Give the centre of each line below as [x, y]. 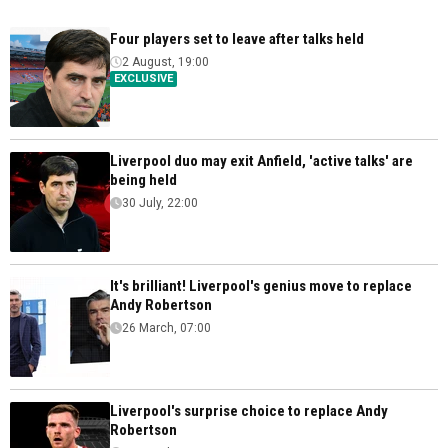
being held [143, 179]
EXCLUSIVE [143, 78]
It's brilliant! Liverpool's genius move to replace [261, 285]
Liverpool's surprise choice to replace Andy [249, 410]
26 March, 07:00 [166, 327]
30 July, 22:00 [160, 202]
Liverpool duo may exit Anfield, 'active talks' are [261, 160]
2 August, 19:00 [165, 61]
